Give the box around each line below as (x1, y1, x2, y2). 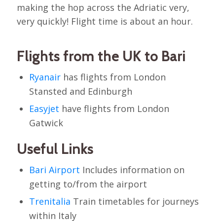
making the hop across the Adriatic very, (16, 1, 189, 13)
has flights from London (60, 71, 166, 83)
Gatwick (29, 116, 63, 129)
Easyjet (29, 102, 59, 114)
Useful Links (16, 140, 93, 157)
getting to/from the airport (29, 178, 147, 190)
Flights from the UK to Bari (16, 47, 185, 65)
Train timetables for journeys (70, 195, 199, 207)
